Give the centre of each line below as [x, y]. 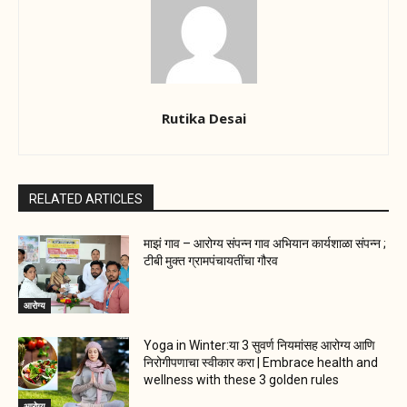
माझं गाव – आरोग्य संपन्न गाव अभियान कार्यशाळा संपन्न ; [265, 244]
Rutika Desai [203, 119]
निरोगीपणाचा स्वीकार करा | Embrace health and [261, 362]
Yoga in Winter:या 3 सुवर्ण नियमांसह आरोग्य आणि [260, 345]
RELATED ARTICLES [86, 199]
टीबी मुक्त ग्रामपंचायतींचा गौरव [211, 261]
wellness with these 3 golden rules [242, 379]
